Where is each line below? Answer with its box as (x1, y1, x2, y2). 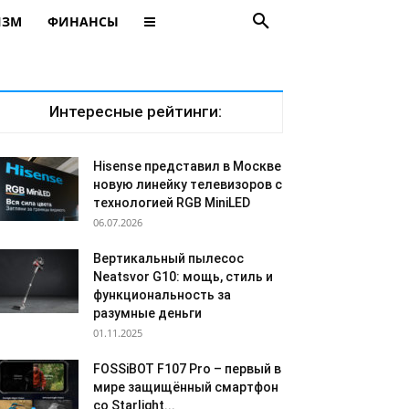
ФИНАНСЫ (47, 13, 119, 30)
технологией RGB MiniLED (93, 195, 250, 210)
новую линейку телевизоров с (93, 177, 282, 192)
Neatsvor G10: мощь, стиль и (93, 269, 273, 284)
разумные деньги (93, 306, 202, 320)
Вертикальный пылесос (93, 251, 244, 266)
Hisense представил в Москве (93, 159, 281, 173)
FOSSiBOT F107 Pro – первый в (93, 362, 281, 376)
